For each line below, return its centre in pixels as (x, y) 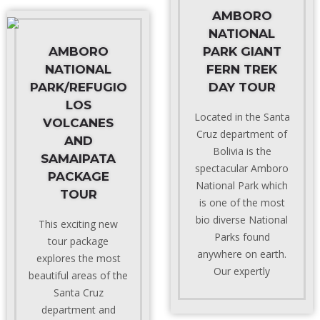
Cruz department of (242, 134)
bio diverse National (242, 220)
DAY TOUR (242, 87)
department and (78, 310)
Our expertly (242, 271)
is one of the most (242, 202)
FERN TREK (242, 69)
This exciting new (78, 224)
